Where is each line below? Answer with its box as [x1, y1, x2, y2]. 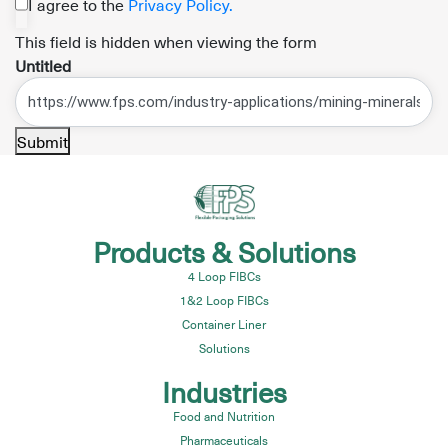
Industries [161, 370, 287, 414]
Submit [17, 129, 68, 154]
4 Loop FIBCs [187, 267, 261, 286]
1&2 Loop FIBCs [179, 291, 269, 310]
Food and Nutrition [173, 407, 275, 426]
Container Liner [182, 315, 266, 334]
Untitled [15, 53, 71, 78]
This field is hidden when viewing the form [15, 29, 317, 54]
